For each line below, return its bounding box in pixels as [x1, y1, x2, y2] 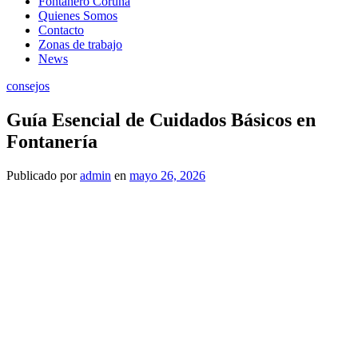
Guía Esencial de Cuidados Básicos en [6, 109, 316, 130]
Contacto [38, 23, 84, 37]
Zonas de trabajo [38, 38, 122, 51]
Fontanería [6, 130, 97, 152]
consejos [6, 79, 50, 93]
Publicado [6, 168, 57, 182]
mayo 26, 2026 [129, 168, 205, 182]
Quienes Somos [38, 9, 117, 22]
